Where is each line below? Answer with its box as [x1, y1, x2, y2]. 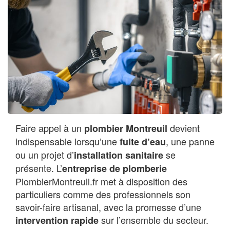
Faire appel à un [15, 121, 84, 135]
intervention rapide [15, 214, 99, 227]
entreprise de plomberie [62, 162, 167, 176]
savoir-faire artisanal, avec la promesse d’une [15, 200, 201, 214]
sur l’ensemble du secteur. [99, 213, 208, 227]
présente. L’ [15, 161, 62, 175]
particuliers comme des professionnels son [15, 187, 190, 201]
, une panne [166, 135, 215, 148]
